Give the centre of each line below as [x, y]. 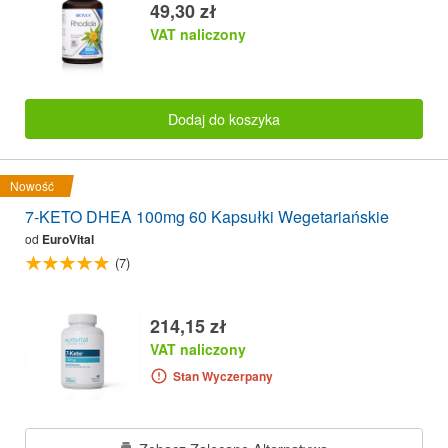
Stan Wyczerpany [222, 375]
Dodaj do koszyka [224, 118]
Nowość [32, 186]
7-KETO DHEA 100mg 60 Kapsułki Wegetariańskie [207, 217]
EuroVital [68, 239]
